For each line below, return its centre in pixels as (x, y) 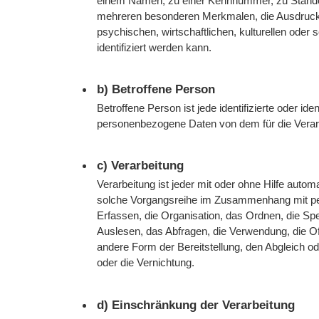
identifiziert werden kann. (155, 47)
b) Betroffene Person (156, 90)
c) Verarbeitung (141, 166)
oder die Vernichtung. (146, 263)
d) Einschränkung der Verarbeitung (196, 305)
